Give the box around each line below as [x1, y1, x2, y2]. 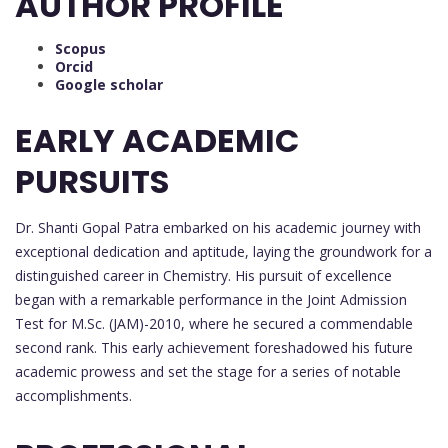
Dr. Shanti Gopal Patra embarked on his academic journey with [15, 218, 421, 238]
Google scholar [55, 74, 163, 94]
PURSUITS [15, 159, 169, 205]
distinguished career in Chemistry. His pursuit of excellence [15, 266, 392, 286]
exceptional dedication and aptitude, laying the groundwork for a [15, 242, 432, 262]
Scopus [55, 38, 106, 58]
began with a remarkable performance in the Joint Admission [15, 290, 407, 310]
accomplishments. [15, 386, 132, 406]
